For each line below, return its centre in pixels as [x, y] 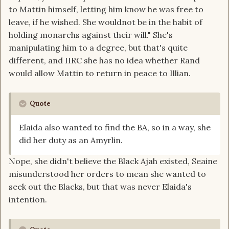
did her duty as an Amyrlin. [71, 140]
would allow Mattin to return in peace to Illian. [100, 73]
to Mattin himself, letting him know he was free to [106, 9]
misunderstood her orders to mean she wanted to [107, 174]
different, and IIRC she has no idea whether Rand [104, 61]
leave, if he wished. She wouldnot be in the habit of [106, 22]
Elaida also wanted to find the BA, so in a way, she [115, 128]
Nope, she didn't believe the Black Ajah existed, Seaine [113, 161]
